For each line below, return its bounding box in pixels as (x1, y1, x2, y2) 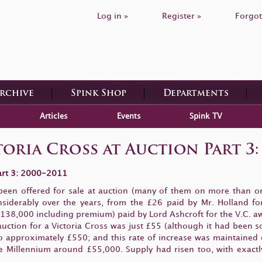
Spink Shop (70, 89, 126, 98)
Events (116, 112, 141, 120)
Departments (163, 89, 229, 98)
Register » (162, 12, 201, 20)
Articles (40, 112, 68, 120)
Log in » (97, 12, 128, 20)
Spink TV (189, 112, 222, 120)
